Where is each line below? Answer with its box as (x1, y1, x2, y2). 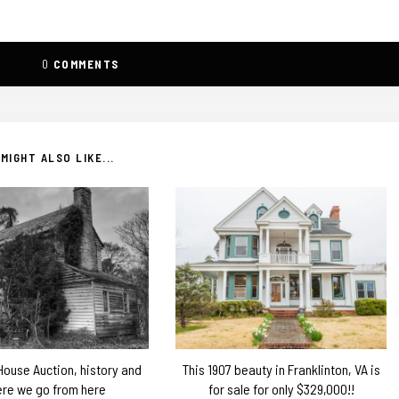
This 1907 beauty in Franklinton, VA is (182, 360, 380, 378)
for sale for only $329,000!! (208, 379, 354, 397)
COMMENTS (53, 56, 119, 71)
